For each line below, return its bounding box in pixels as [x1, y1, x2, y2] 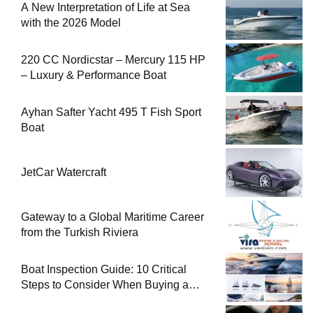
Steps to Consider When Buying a [21, 278, 189, 291]
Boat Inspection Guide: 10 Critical [21, 263, 187, 275]
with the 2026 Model [21, 16, 121, 29]
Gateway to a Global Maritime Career [21, 210, 204, 223]
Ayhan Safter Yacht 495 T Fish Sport [21, 105, 201, 118]
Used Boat [21, 293, 73, 306]
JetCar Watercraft [21, 166, 106, 178]
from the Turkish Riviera [21, 226, 138, 238]
